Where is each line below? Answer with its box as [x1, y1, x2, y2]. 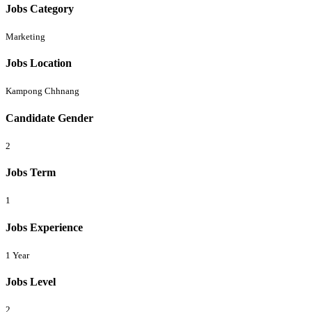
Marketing [6, 31, 45, 42]
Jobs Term [6, 166, 56, 179]
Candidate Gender [6, 111, 93, 124]
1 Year [6, 249, 29, 260]
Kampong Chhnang [6, 86, 79, 97]
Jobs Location [6, 57, 72, 70]
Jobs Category [6, 2, 74, 15]
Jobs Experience [6, 221, 83, 233]
